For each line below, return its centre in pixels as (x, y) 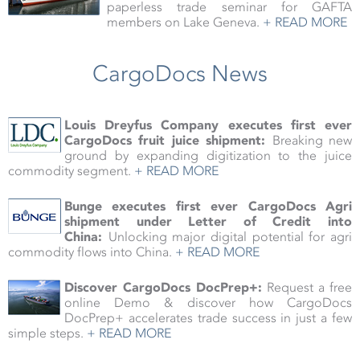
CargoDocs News (180, 74)
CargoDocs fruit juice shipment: (168, 141)
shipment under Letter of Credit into (208, 222)
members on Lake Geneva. (185, 22)
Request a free (307, 288)
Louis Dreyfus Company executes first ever (208, 125)
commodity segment (68, 171)
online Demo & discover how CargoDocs (208, 303)
